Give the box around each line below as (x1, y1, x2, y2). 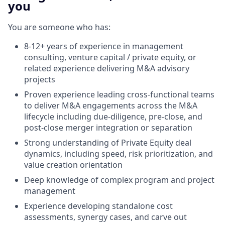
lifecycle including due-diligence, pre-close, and (24, 111, 202, 123)
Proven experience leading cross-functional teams (24, 89, 214, 100)
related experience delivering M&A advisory (24, 63, 189, 74)
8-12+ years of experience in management (24, 41, 183, 52)
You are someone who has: (8, 22, 110, 33)
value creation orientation (24, 159, 123, 171)
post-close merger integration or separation (24, 122, 192, 134)
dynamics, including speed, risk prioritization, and (24, 148, 213, 160)
